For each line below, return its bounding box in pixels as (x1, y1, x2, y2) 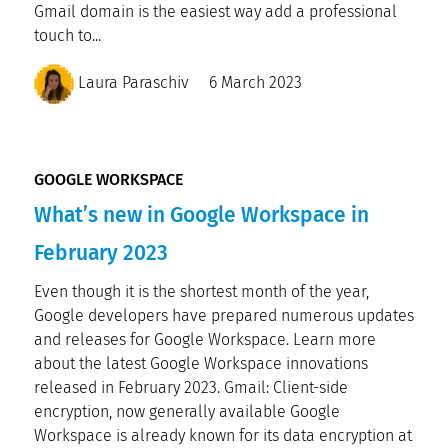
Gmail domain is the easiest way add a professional (34, 2, 397, 21)
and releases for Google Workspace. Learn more (34, 330, 376, 349)
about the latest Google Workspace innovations (34, 354, 368, 373)
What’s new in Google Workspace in (34, 202, 369, 228)
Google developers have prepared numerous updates (34, 306, 414, 325)
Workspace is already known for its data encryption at (34, 426, 412, 445)
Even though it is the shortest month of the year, (34, 282, 369, 301)
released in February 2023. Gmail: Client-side (34, 378, 348, 397)
